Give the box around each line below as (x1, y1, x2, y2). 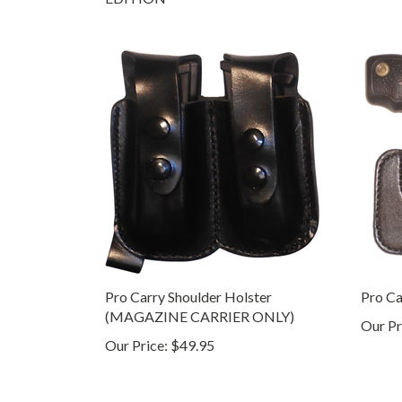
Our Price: (105, 318, 168, 336)
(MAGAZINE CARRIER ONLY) (105, 289, 294, 307)
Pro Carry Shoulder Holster (105, 269, 272, 287)
